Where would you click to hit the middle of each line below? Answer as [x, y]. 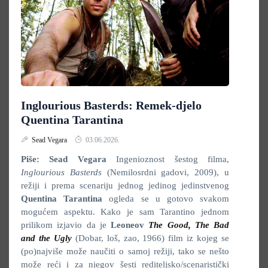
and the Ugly [46, 238]
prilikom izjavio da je [66, 225]
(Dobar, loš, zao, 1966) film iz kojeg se [152, 238]
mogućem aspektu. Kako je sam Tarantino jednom [125, 212]
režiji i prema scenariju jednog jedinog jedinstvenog [125, 185]
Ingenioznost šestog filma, [168, 159]
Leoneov [130, 225]
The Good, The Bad [189, 225]
